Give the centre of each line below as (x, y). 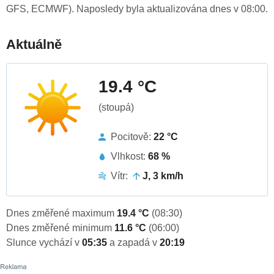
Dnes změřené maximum (61, 213)
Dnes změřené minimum (60, 228)
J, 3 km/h (163, 176)
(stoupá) (116, 108)
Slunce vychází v (44, 243)
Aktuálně (34, 45)
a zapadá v (135, 243)
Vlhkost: (129, 157)
